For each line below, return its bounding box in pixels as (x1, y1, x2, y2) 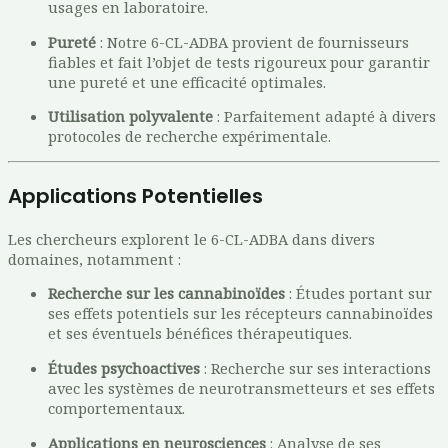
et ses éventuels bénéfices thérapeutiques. (48, 323, 352, 344)
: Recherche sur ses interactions (200, 357, 431, 378)
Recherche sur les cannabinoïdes (48, 283, 285, 304)
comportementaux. (48, 397, 185, 418)
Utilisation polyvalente (48, 106, 213, 127)
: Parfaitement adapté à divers (213, 106, 436, 127)
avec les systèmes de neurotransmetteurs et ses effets (48, 377, 435, 398)
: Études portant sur (285, 283, 432, 304)
